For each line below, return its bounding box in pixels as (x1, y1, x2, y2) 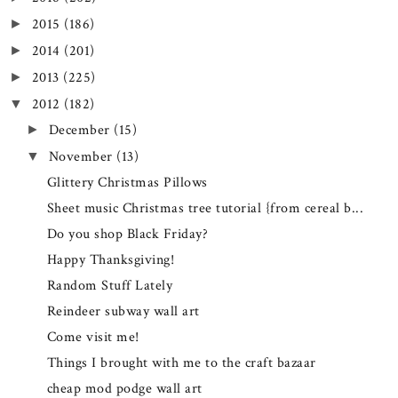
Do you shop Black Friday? (46, 225, 209, 244)
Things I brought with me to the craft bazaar (46, 354, 316, 373)
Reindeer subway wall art (46, 302, 200, 322)
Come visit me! (46, 328, 139, 347)
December (48, 121, 114, 140)
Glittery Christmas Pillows (46, 173, 208, 193)
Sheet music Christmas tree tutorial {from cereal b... (46, 199, 364, 219)
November (48, 147, 116, 167)
